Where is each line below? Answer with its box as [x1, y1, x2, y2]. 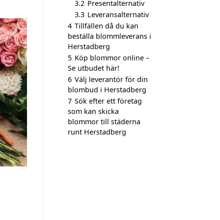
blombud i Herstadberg [68, 85, 146, 94]
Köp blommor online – [75, 53, 149, 62]
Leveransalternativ [87, 10, 149, 19]
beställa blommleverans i [68, 31, 151, 41]
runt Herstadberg [68, 127, 126, 137]
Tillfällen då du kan [75, 21, 138, 30]
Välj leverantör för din [75, 75, 148, 84]
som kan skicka [68, 107, 119, 116]
